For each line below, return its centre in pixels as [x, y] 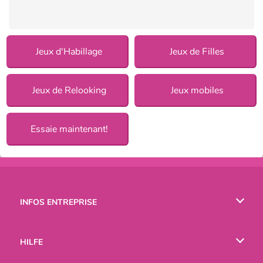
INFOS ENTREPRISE [58, 202]
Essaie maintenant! [69, 129]
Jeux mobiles [197, 90]
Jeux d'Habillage [69, 51]
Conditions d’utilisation [65, 233]
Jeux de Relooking [69, 90]
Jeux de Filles [197, 51]
